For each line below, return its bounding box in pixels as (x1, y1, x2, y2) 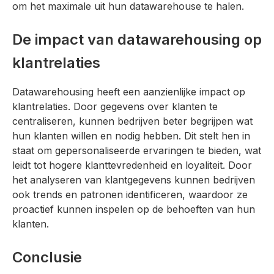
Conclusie (12, 248, 82, 266)
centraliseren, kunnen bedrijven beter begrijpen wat (12, 114, 253, 127)
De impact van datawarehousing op (12, 30, 262, 48)
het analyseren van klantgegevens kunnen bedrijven (12, 173, 255, 186)
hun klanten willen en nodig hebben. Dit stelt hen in (12, 129, 250, 142)
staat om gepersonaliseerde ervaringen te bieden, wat (12, 144, 261, 157)
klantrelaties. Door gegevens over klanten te (12, 100, 218, 113)
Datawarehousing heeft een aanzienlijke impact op (12, 85, 245, 98)
